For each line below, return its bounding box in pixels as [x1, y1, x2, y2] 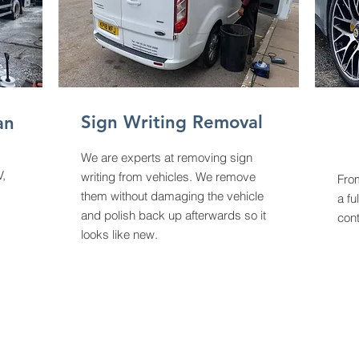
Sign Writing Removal [81, 111, 263, 133]
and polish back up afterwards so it [81, 208, 266, 223]
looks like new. [81, 227, 161, 242]
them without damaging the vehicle [81, 188, 264, 204]
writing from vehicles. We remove [81, 169, 256, 184]
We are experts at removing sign [81, 150, 252, 165]
